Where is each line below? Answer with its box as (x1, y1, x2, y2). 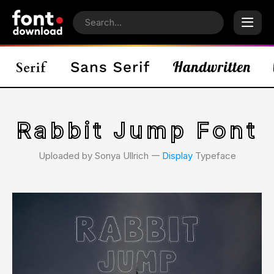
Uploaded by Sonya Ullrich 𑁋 (38, 150, 162, 161)
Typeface (192, 150, 236, 161)
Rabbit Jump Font (17, 117, 257, 144)
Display (161, 150, 193, 161)
